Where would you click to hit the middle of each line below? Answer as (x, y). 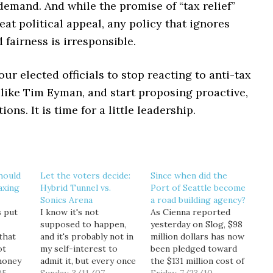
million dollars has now (197, 236)
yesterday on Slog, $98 (196, 224)
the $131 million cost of (197, 261)
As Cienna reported (190, 212)
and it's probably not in (87, 236)
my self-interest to (79, 249)
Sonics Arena (66, 200)
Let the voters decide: (85, 175)
